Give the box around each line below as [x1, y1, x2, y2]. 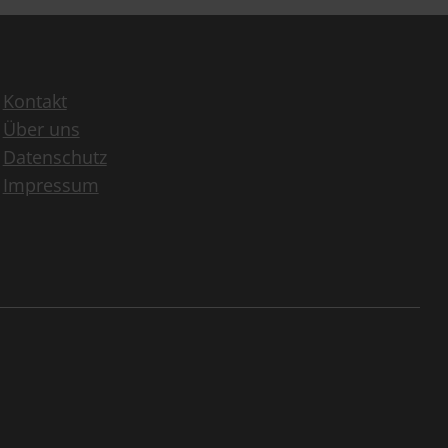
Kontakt [2, 88, 67, 113]
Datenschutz [2, 144, 107, 169]
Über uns [2, 116, 80, 141]
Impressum [2, 172, 99, 197]
